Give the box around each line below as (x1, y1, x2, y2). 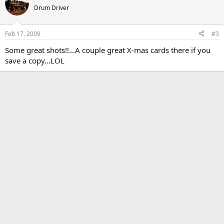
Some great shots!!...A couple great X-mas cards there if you (5, 44, 210, 55)
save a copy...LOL (5, 55, 64, 65)
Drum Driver (34, 3, 69, 12)
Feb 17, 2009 (5, 29, 40, 38)
